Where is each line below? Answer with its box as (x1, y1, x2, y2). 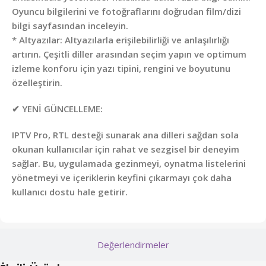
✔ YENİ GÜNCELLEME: (12, 103, 103, 115)
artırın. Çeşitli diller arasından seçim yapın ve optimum (12, 48, 246, 61)
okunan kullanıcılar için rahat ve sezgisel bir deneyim (12, 143, 239, 156)
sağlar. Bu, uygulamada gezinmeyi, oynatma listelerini (12, 157, 246, 170)
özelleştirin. (12, 77, 62, 89)
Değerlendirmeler (97, 239, 169, 251)
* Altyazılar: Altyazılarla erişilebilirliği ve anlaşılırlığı (12, 34, 229, 46)
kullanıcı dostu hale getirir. (12, 186, 128, 198)
